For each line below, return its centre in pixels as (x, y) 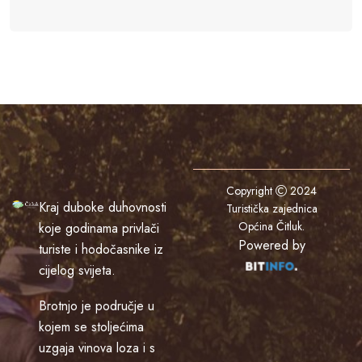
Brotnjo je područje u (97, 305)
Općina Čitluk (270, 226)
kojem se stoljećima (92, 326)
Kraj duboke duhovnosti (103, 207)
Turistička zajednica (271, 208)
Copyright (251, 190)
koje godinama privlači (99, 228)
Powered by (271, 245)
